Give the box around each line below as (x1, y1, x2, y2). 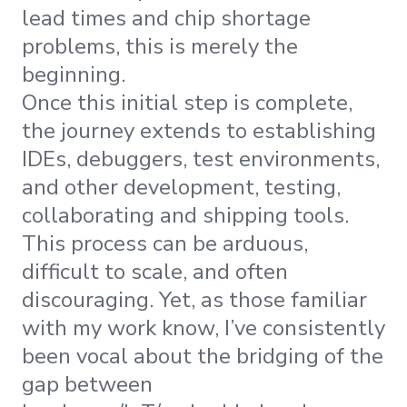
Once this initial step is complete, (22, 87, 352, 117)
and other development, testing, (22, 172, 341, 202)
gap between (22, 369, 153, 399)
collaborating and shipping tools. (22, 200, 349, 230)
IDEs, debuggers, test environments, (22, 144, 380, 174)
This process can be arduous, (22, 228, 308, 258)
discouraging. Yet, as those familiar (22, 284, 367, 314)
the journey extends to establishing (22, 115, 376, 145)
